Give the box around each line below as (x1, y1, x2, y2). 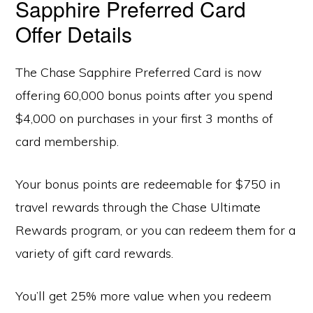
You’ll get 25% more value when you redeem (15, 288, 272, 304)
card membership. (15, 133, 119, 150)
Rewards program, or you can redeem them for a (15, 222, 296, 238)
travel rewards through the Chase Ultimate (15, 199, 261, 215)
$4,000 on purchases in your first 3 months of (15, 110, 274, 126)
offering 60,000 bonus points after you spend (15, 87, 273, 103)
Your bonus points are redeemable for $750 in (15, 176, 281, 192)
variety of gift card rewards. (15, 245, 174, 261)
